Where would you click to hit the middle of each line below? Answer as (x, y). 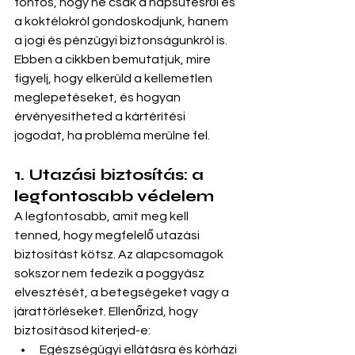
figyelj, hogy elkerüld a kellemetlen (115, 78)
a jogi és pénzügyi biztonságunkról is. (122, 40)
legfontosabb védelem (114, 196)
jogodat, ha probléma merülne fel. (112, 136)
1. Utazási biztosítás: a (111, 175)
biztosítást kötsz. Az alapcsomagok (120, 254)
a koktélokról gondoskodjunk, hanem (122, 21)
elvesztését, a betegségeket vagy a (123, 292)
